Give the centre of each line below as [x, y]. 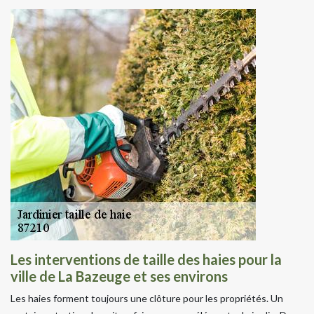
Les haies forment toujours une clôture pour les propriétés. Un [147, 298]
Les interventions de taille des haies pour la [146, 259]
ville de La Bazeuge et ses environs [119, 276]
